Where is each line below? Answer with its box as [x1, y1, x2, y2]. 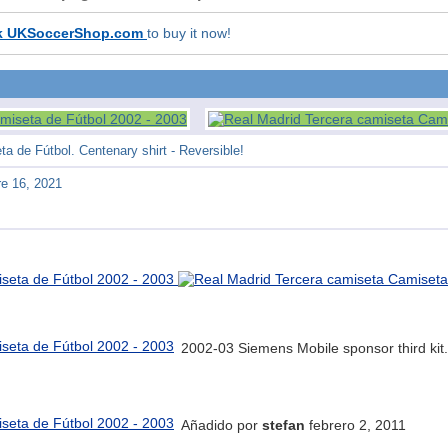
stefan [262, 417, 305, 433]
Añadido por [181, 417, 262, 433]
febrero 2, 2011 [305, 417, 406, 433]
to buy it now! [147, 25, 231, 41]
